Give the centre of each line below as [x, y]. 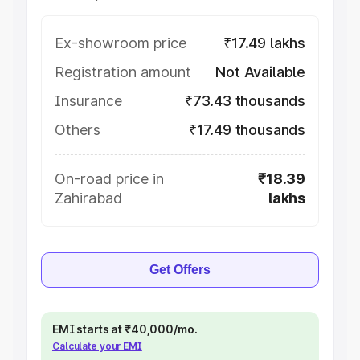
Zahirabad [88, 198]
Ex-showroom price [121, 43]
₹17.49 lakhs [264, 43]
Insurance [88, 101]
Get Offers [180, 270]
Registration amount [123, 72]
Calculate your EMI [97, 346]
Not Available [260, 72]
